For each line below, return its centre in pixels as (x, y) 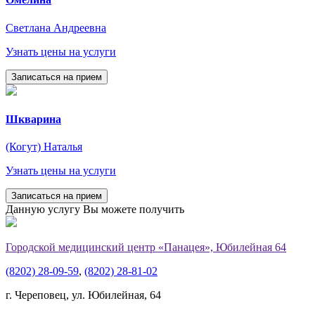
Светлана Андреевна (56, 27)
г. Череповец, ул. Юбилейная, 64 (83, 295)
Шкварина (33, 119)
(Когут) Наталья (44, 147)
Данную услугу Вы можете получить (95, 210)
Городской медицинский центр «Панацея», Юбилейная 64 (146, 247)
